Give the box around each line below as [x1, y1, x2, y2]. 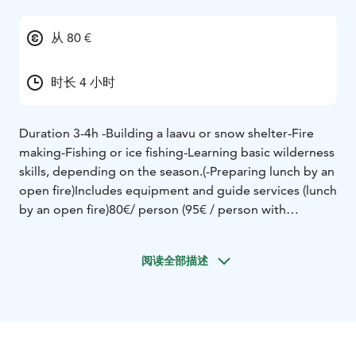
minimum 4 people [53, 221, 162, 237]
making [19, 145, 61, 161]
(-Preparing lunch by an [203, 164, 335, 180]
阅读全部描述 [141, 253, 208, 269]
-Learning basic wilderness [184, 145, 335, 161]
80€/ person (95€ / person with [109, 202, 286, 218]
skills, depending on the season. [19, 164, 203, 180]
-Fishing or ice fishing [61, 145, 184, 161]
